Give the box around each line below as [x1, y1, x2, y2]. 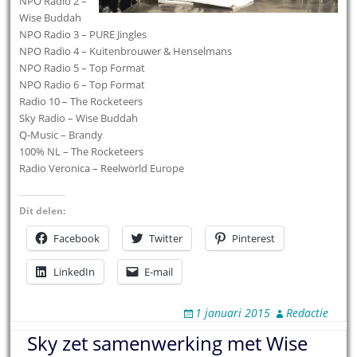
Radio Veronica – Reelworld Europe [19, 161, 185, 176]
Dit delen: [19, 204, 66, 218]
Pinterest [232, 231, 276, 246]
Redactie [285, 305, 328, 321]
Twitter [149, 231, 183, 246]
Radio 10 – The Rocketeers [19, 94, 143, 109]
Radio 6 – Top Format [44, 77, 146, 92]
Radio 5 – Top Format [44, 61, 146, 76]
